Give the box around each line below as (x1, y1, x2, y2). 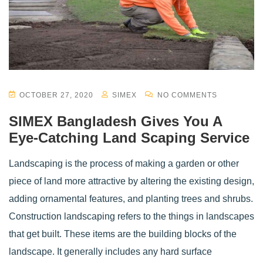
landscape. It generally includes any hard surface (9, 246, 212, 257)
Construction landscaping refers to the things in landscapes (9, 211, 254, 221)
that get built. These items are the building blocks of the (9, 228, 237, 239)
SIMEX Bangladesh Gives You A (9, 113, 222, 129)
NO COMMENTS (155, 90, 217, 99)
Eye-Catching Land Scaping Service (9, 129, 249, 146)
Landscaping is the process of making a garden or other (9, 158, 239, 168)
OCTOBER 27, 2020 (17, 90, 96, 99)
